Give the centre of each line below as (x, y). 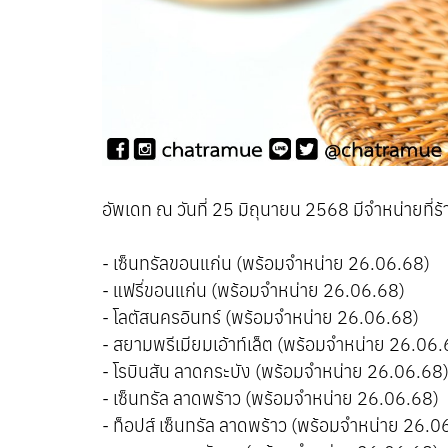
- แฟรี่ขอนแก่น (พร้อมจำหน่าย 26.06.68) (253, 290)
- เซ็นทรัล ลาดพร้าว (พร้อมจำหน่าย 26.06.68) (270, 398)
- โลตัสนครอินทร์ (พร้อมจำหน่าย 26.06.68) (260, 317)
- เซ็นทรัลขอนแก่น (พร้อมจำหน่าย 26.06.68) (266, 263)
